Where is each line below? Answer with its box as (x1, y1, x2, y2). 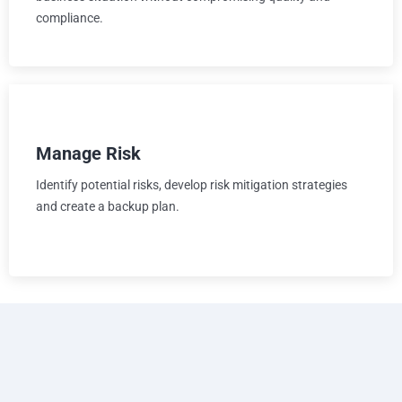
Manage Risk (36, 142, 141, 164)
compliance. (36, 10, 103, 25)
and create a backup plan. (36, 198, 179, 214)
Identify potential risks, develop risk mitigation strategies (36, 177, 347, 192)
